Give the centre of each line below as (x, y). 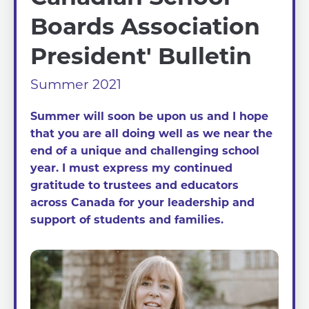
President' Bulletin (141, 55)
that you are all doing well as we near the (151, 133)
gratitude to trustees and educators (134, 185)
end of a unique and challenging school (145, 150)
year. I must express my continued (131, 167)
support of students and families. (127, 219)
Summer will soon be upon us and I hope (149, 116)
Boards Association (145, 25)
